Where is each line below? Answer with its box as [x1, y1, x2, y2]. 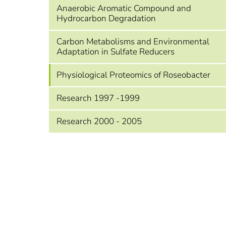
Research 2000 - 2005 [56, 116, 142, 127]
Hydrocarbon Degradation [56, 13, 156, 24]
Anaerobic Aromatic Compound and [56, 3, 191, 14]
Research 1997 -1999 [56, 92, 140, 104]
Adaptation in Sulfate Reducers [56, 46, 175, 58]
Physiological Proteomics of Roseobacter [56, 69, 210, 81]
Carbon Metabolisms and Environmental [56, 36, 209, 47]
